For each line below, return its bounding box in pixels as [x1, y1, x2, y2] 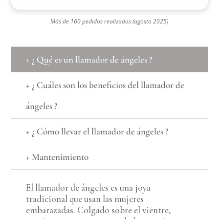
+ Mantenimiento [26, 151, 89, 163]
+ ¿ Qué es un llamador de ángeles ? [26, 54, 153, 66]
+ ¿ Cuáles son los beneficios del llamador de [26, 79, 185, 91]
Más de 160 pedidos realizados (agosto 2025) [50, 17, 169, 26]
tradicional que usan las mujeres [26, 193, 144, 205]
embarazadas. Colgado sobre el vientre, [26, 204, 172, 216]
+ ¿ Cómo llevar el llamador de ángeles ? [26, 126, 169, 137]
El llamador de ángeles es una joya [26, 182, 151, 194]
